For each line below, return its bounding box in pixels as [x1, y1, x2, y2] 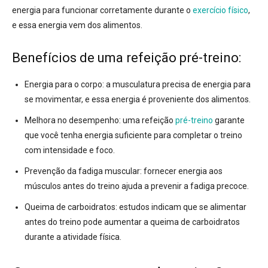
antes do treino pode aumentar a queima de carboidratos [25, 217, 240, 227]
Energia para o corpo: [25, 80, 104, 90]
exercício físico [193, 5, 248, 16]
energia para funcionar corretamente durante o [12, 5, 193, 16]
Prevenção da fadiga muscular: [25, 166, 142, 176]
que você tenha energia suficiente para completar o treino [25, 130, 242, 141]
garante [213, 115, 245, 126]
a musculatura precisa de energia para [104, 80, 251, 90]
